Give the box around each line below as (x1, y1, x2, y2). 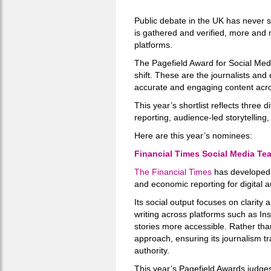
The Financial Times (134, 167, 212, 177)
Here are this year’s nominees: (134, 131, 252, 140)
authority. (134, 246, 169, 255)
